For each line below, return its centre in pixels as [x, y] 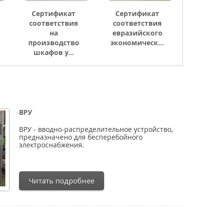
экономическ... [137, 43]
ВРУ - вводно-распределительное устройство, [96, 129]
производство [54, 43]
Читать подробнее [62, 181]
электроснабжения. [52, 145]
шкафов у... [54, 52]
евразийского [137, 33]
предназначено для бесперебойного [81, 137]
